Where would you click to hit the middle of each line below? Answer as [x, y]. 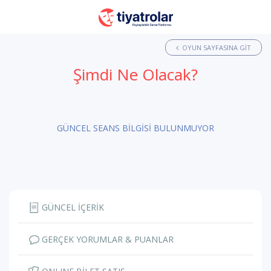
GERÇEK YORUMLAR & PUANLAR [106, 239]
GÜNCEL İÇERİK [72, 207]
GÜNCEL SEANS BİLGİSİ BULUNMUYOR [135, 128]
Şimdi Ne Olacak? [135, 74]
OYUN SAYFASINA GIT [217, 47]
